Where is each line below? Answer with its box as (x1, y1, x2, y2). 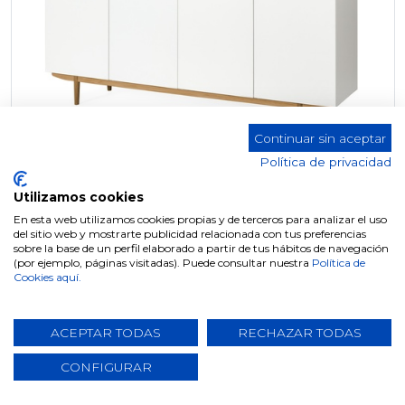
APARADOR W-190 (147, 233, 275, 250)
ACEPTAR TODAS (51, 325, 161, 340)
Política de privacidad (259, 155, 391, 169)
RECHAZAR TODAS (237, 325, 362, 340)
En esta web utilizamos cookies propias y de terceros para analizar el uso (14, 212, 387, 226)
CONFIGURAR (60, 360, 152, 374)
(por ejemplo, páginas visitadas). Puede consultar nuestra (14, 256, 312, 269)
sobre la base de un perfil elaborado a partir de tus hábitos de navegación (14, 241, 389, 255)
